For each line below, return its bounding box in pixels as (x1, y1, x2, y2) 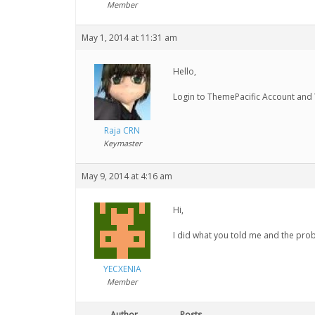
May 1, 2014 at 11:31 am (82, 32, 177, 44)
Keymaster (103, 138, 141, 148)
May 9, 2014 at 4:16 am (82, 170, 172, 182)
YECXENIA (103, 263, 141, 275)
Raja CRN (104, 124, 140, 136)
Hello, (173, 65, 196, 77)
